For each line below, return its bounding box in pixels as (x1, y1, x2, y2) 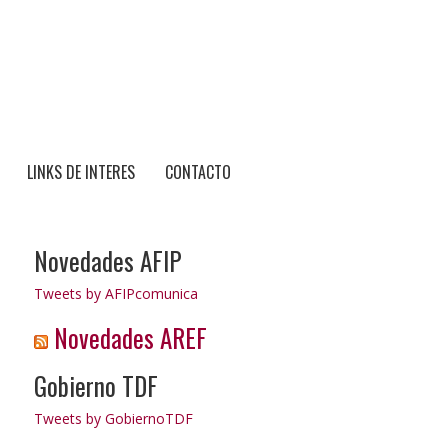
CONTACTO (165, 159, 231, 184)
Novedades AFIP (33, 241, 182, 279)
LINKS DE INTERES (27, 159, 135, 184)
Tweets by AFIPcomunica (33, 283, 198, 303)
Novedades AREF (53, 318, 207, 356)
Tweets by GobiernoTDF (33, 408, 193, 428)
